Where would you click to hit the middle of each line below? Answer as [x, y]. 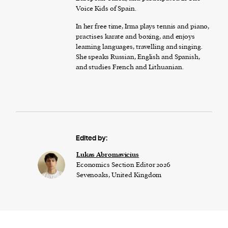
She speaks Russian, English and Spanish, [138, 56]
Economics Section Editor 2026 [123, 164]
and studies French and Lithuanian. [130, 67]
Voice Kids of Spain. [106, 8]
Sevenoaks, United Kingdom [119, 175]
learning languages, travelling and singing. [139, 46]
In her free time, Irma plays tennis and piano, [142, 26]
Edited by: [91, 138]
